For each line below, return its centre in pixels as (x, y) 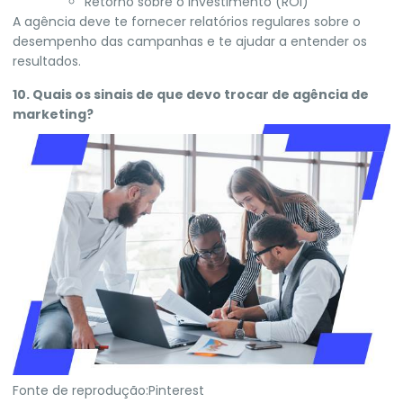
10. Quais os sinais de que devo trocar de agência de (191, 94)
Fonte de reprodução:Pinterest (108, 391)
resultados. (47, 62)
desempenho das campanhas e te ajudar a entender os (190, 42)
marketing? (53, 114)
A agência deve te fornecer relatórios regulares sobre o (187, 22)
